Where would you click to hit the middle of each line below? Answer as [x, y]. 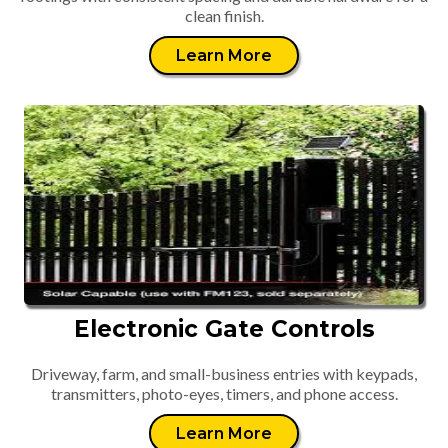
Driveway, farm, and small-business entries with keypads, [224, 373]
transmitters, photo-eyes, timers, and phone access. [224, 393]
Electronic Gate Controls [224, 329]
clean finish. [224, 15]
